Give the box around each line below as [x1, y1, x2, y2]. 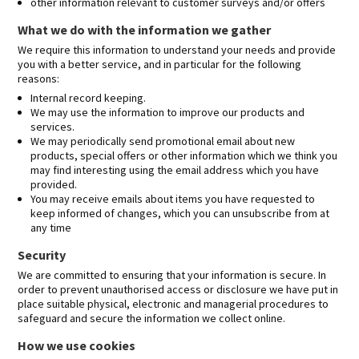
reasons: [18, 71, 59, 86]
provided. [30, 177, 77, 192]
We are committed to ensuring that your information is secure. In [18, 268, 326, 282]
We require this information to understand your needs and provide [18, 42, 336, 57]
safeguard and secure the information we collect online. [18, 311, 285, 325]
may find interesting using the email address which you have [30, 163, 319, 177]
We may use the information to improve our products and [30, 105, 305, 119]
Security [18, 247, 66, 263]
